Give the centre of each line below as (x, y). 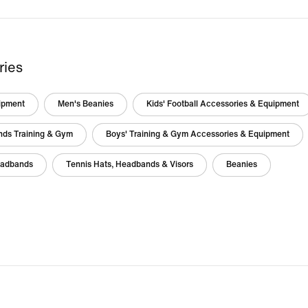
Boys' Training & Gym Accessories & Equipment (198, 134)
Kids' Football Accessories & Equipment (223, 104)
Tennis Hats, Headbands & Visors (130, 165)
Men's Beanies (86, 104)
